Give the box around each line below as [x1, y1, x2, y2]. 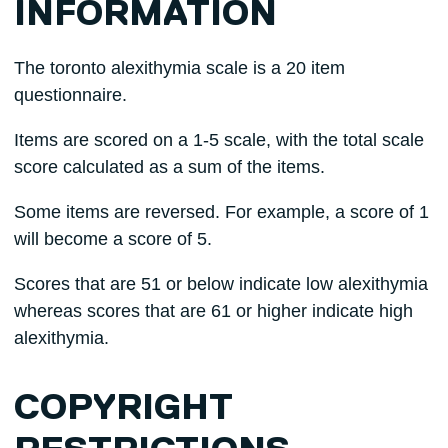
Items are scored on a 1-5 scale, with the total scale [13, 130, 424, 151]
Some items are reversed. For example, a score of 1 [13, 202, 429, 223]
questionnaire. [13, 85, 127, 106]
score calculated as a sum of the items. [13, 157, 325, 178]
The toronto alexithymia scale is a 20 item [13, 58, 345, 79]
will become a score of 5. [13, 229, 212, 250]
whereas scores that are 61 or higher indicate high [13, 301, 413, 322]
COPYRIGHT [13, 391, 233, 428]
